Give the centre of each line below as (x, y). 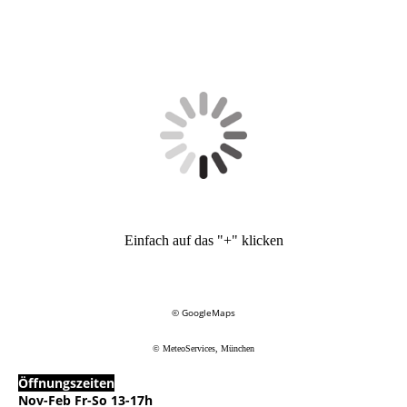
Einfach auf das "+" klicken (203, 241)
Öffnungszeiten (66, 383)
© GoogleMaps (203, 313)
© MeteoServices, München (203, 349)
